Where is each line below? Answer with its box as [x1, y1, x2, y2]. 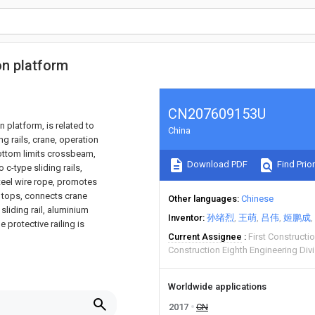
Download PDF [185, 159, 247, 170]
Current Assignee [168, 231, 242, 242]
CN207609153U [168, 105, 266, 122]
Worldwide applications [168, 281, 266, 292]
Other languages [168, 193, 237, 204]
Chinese [241, 193, 274, 204]
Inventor [168, 212, 202, 223]
